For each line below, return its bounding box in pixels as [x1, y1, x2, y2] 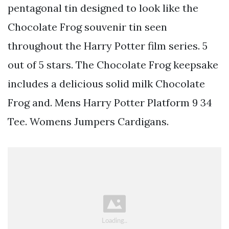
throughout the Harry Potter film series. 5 [8, 39, 208, 53]
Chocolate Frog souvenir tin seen [8, 20, 167, 34]
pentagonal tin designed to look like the [8, 2, 198, 15]
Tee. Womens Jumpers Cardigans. [8, 115, 169, 128]
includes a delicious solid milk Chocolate [8, 77, 205, 90]
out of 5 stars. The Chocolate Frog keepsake [8, 58, 218, 72]
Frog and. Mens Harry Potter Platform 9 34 [8, 96, 212, 109]
